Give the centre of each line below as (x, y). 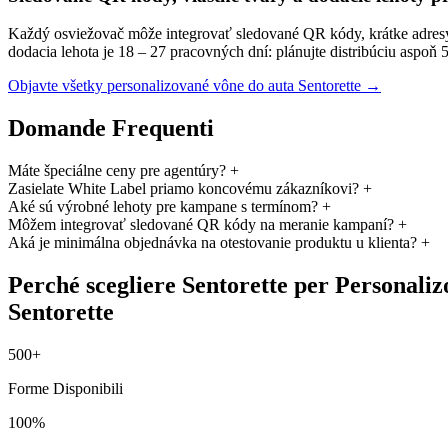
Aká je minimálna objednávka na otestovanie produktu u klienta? (212, 243)
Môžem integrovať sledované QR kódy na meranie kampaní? (201, 225)
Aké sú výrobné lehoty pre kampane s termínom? (163, 207)
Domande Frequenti (111, 128)
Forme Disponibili (65, 388)
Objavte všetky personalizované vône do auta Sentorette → (194, 86)
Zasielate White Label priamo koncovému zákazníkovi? (183, 189)
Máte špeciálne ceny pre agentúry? (117, 171)
